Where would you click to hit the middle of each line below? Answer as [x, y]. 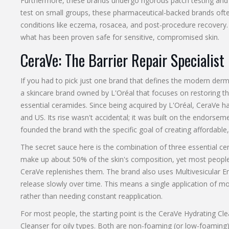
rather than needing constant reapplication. [91, 196]
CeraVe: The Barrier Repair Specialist [122, 60]
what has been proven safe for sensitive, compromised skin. [120, 37]
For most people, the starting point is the [89, 214]
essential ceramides [53, 105]
